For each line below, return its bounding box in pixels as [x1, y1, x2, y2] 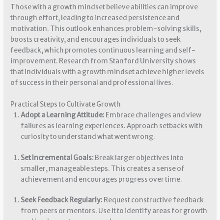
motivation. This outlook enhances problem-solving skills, [10, 25, 202, 33]
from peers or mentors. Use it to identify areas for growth [20, 207, 207, 216]
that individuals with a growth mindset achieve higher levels [10, 68, 205, 77]
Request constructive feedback [102, 196, 204, 205]
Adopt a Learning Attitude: [20, 111, 105, 120]
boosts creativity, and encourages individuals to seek [10, 35, 181, 44]
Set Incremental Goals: [20, 153, 94, 162]
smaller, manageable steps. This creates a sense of [20, 164, 185, 173]
